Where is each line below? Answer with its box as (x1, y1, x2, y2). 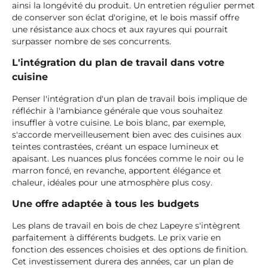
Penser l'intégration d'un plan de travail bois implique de (12, 93, 247, 105)
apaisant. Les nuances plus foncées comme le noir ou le (12, 153, 243, 165)
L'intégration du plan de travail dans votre (12, 57, 224, 69)
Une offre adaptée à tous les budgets (12, 198, 199, 210)
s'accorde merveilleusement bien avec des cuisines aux (12, 129, 241, 141)
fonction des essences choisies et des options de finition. (12, 244, 248, 255)
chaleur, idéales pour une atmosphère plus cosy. (12, 177, 212, 188)
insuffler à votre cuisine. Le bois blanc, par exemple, (12, 117, 226, 129)
